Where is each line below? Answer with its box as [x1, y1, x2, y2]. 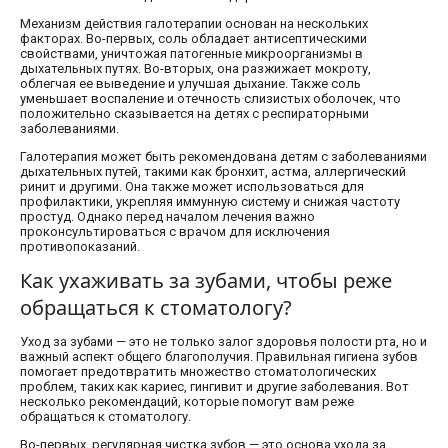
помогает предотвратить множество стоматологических [20, 364, 376, 380]
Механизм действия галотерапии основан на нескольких [20, 16, 368, 32]
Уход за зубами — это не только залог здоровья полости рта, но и [20, 334, 427, 350]
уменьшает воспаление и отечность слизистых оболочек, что [20, 91, 401, 107]
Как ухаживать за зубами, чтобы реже [20, 267, 392, 295]
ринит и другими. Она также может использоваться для [20, 179, 364, 195]
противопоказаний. [20, 239, 140, 255]
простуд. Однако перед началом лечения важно [20, 209, 315, 225]
